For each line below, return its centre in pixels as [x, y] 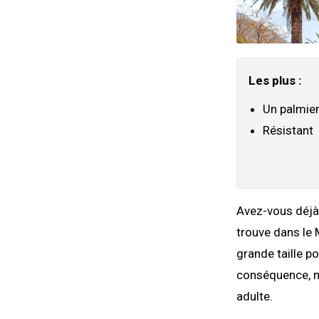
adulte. [255, 297]
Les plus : [275, 81]
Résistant [288, 131]
